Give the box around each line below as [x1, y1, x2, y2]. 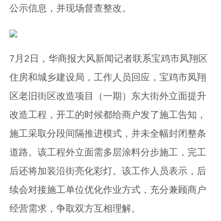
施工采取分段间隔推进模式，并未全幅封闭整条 [9, 128, 207, 139]
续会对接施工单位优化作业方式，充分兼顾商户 [9, 184, 207, 195]
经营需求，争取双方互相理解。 [9, 203, 141, 214]
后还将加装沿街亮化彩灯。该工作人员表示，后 [9, 165, 207, 176]
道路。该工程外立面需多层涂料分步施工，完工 [9, 147, 207, 157]
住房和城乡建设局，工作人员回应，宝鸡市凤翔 [9, 72, 207, 82]
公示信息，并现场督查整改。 [9, 3, 132, 14]
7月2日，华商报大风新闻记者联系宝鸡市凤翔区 [9, 53, 208, 64]
